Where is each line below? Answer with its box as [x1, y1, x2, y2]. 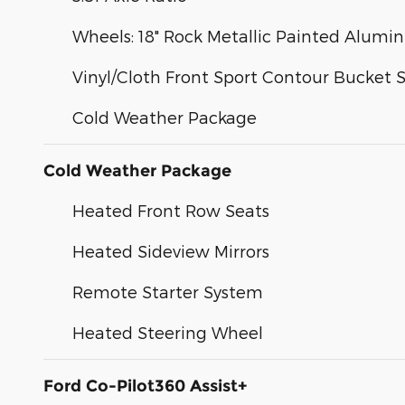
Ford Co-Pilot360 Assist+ [43, 376, 248, 397]
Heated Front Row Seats [72, 201, 269, 221]
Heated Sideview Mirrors [72, 241, 269, 261]
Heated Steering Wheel [72, 323, 263, 343]
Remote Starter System [72, 282, 263, 302]
